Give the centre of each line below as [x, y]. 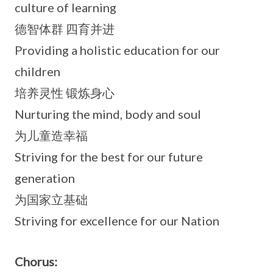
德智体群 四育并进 [65, 28]
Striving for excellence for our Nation [117, 220]
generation [45, 178]
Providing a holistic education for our [117, 50]
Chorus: [36, 261]
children [37, 71]
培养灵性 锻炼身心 [65, 92]
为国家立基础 [51, 199]
